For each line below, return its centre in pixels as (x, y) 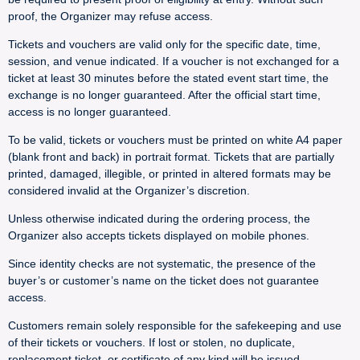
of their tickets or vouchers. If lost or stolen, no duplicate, (151, 342)
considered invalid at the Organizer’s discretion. (129, 190)
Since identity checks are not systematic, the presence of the (162, 264)
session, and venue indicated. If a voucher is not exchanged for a (174, 61)
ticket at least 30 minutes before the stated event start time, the (168, 78)
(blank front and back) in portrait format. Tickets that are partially (171, 157)
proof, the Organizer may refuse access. (110, 16)
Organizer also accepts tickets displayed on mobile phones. (159, 235)
